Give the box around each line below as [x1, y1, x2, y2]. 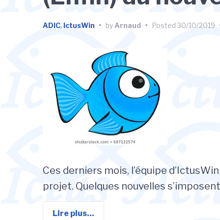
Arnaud [114, 21, 141, 29]
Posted [152, 21, 177, 29]
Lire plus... [53, 209, 94, 218]
